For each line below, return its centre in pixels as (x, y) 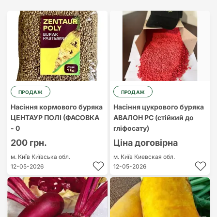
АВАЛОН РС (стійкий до (153, 117)
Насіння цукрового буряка (158, 107)
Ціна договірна (145, 143)
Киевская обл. (154, 157)
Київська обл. (51, 157)
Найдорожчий (91, 8)
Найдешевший (92, 32)
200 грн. (29, 143)
